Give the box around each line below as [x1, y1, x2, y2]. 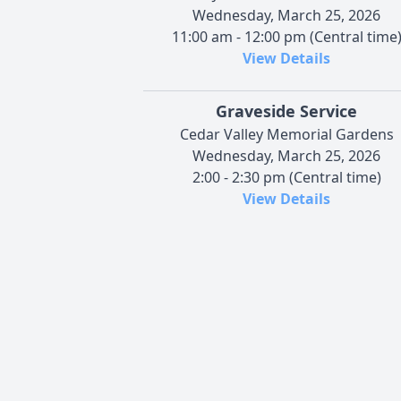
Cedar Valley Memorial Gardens [179, 124, 394, 144]
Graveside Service [216, 99, 357, 122]
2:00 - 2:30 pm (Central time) [192, 166, 381, 187]
